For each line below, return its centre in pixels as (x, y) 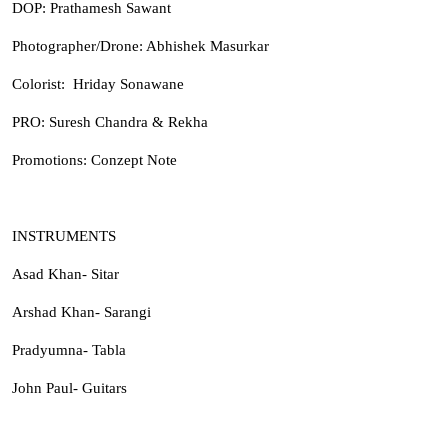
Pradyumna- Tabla (69, 349)
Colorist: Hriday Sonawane (98, 83)
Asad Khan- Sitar (65, 273)
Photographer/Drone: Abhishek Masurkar (140, 45)
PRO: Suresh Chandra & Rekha (110, 121)
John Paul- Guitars (69, 387)
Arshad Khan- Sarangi (81, 311)
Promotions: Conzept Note (94, 159)
